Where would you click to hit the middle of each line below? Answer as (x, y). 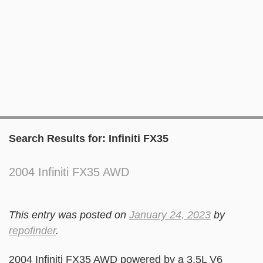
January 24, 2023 (170, 215)
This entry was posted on (69, 215)
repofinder (32, 231)
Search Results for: (59, 139)
